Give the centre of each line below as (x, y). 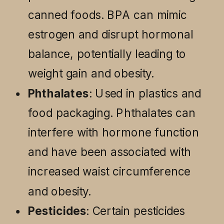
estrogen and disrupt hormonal (111, 34)
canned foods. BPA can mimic (107, 15)
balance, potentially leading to (107, 54)
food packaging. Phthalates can (112, 113)
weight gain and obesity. (91, 73)
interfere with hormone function (113, 132)
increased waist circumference (109, 171)
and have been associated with (110, 152)
